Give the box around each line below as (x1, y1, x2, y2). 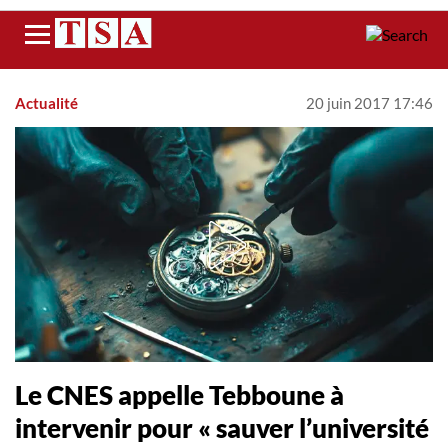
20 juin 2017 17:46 (306, 94, 433, 112)
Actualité (15, 94, 78, 112)
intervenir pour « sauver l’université (15, 412, 429, 445)
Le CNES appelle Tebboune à (15, 379, 344, 412)
